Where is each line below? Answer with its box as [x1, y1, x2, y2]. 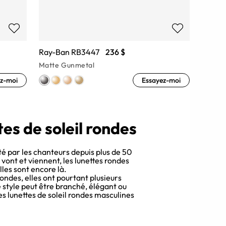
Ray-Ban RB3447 [38, 46, 99, 57]
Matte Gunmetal [38, 60, 95, 70]
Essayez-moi [141, 75, 181, 85]
